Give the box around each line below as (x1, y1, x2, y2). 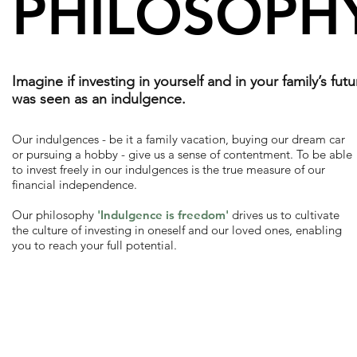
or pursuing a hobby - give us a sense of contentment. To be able (12, 147, 352, 162)
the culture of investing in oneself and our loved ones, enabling (12, 222, 342, 237)
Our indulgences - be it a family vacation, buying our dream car (12, 131, 345, 147)
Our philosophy (12, 207, 97, 222)
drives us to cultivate (232, 207, 339, 222)
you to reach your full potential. (12, 237, 177, 253)
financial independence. (12, 177, 137, 192)
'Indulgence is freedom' (97, 207, 229, 222)
